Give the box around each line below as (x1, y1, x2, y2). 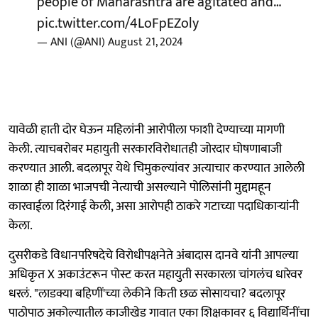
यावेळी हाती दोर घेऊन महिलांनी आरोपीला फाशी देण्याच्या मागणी (9, 119, 285, 141)
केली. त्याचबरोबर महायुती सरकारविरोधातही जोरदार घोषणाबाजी (9, 138, 282, 160)
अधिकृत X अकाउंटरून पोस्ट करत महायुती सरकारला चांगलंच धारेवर (9, 263, 302, 285)
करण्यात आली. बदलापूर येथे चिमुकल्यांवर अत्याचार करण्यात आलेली (9, 157, 305, 179)
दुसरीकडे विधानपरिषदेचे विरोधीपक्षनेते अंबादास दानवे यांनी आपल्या (9, 244, 298, 266)
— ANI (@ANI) (37, 32, 108, 52)
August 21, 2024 (108, 32, 183, 52)
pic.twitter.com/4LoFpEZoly (37, 11, 199, 35)
